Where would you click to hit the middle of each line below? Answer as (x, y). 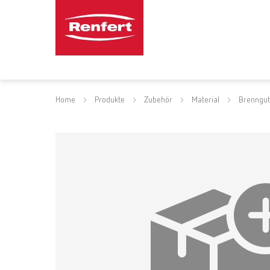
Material (206, 100)
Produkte (110, 100)
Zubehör (158, 100)
